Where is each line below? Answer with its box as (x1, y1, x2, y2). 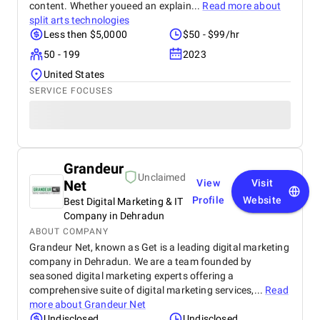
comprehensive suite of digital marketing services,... (29, 284, 266, 296)
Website (242, 194, 282, 206)
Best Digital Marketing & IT (64, 196, 184, 207)
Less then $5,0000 (44, 29, 127, 40)
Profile (191, 194, 225, 206)
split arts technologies (29, 14, 129, 26)
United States (44, 69, 105, 80)
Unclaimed (138, 171, 186, 183)
